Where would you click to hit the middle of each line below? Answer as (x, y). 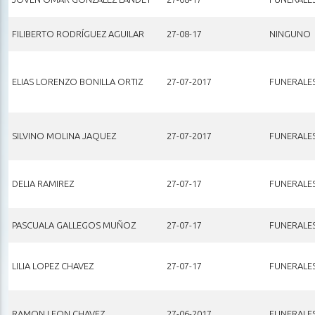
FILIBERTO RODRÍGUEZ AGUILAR (78, 33)
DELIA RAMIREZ (43, 183)
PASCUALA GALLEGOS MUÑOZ (73, 225)
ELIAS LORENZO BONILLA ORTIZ (77, 81)
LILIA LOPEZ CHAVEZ (52, 265)
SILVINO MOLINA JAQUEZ (64, 135)
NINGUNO (290, 33)
